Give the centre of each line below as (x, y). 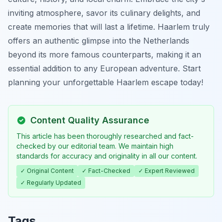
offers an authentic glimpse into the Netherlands (99, 40)
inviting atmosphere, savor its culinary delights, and (104, 13)
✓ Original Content (47, 170)
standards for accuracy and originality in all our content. (107, 156)
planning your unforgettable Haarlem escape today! (106, 82)
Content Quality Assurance (90, 120)
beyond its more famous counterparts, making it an (105, 54)
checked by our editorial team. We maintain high (95, 146)
